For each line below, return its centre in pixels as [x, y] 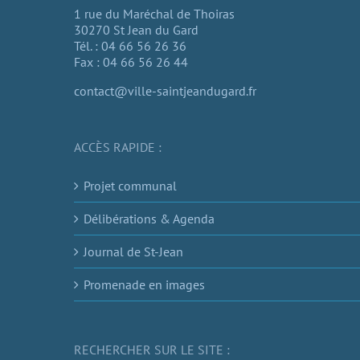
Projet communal [130, 185]
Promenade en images [144, 284]
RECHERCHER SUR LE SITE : [152, 349]
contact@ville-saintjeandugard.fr [165, 90]
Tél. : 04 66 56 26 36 [130, 45]
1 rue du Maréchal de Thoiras [154, 13]
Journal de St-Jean [133, 251]
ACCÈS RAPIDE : [118, 147]
